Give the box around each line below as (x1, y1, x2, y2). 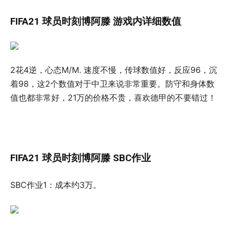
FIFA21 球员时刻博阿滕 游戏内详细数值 (10, 15, 181, 27)
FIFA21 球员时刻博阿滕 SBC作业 (10, 152, 151, 164)
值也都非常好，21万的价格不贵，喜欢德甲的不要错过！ (10, 92, 216, 103)
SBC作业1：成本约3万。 (10, 179, 101, 190)
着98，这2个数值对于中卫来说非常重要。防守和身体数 (10, 78, 215, 89)
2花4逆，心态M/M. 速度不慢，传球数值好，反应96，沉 (10, 64, 217, 75)
